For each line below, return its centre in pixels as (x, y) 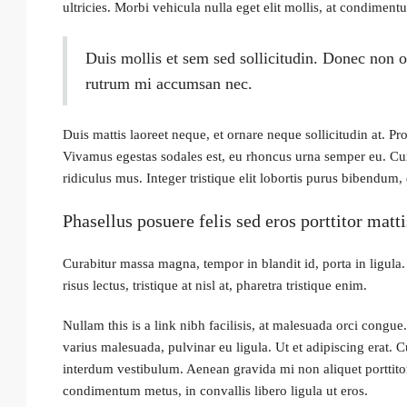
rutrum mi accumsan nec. (169, 84)
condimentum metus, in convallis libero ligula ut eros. (215, 391)
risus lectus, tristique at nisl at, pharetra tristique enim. (215, 285)
